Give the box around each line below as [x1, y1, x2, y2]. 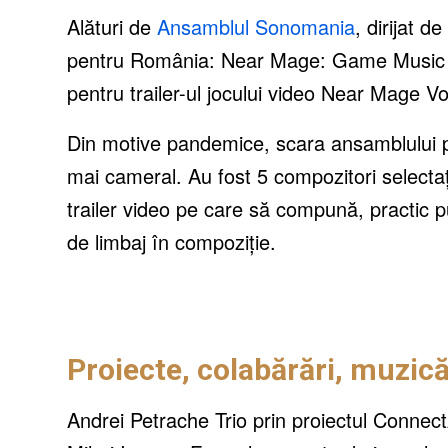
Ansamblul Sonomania [157, 12, 355, 41]
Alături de [67, 12, 157, 41]
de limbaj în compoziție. [67, 227, 276, 256]
